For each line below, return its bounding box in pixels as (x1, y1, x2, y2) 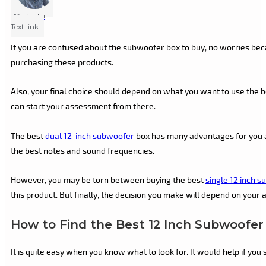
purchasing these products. (11, 56, 113, 67)
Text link (11, 21, 39, 31)
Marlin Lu (14, 11, 45, 20)
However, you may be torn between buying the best (11, 175, 205, 185)
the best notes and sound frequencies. (11, 145, 154, 156)
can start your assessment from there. (11, 101, 156, 112)
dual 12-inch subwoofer (45, 130, 134, 141)
